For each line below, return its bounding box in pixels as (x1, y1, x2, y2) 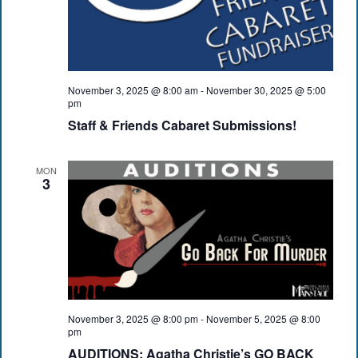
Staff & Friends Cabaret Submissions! (67, 115, 296, 134)
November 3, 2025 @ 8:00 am (67, 82, 198, 97)
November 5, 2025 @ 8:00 (205, 312, 320, 326)
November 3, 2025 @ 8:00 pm (67, 312, 198, 326)
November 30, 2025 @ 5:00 (205, 82, 326, 97)
